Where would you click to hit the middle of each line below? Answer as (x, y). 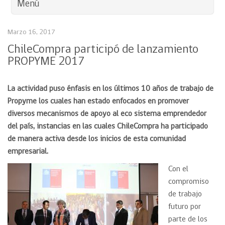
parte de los (188, 219)
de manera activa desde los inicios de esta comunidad (97, 139)
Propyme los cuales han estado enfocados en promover (98, 101)
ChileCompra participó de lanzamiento (103, 50)
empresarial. (28, 152)
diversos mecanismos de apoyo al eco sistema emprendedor (107, 114)
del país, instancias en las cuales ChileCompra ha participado (108, 127)
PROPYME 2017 (46, 62)
